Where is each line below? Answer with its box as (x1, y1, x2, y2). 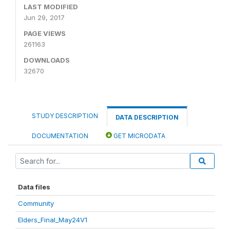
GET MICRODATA (112, 131, 165, 140)
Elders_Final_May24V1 (18, 215, 87, 224)
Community (18, 199, 54, 207)
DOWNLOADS (24, 55, 70, 64)
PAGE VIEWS (24, 29, 66, 37)
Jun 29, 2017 (24, 13, 65, 22)
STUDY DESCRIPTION (32, 111, 98, 120)
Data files (18, 182, 50, 191)
